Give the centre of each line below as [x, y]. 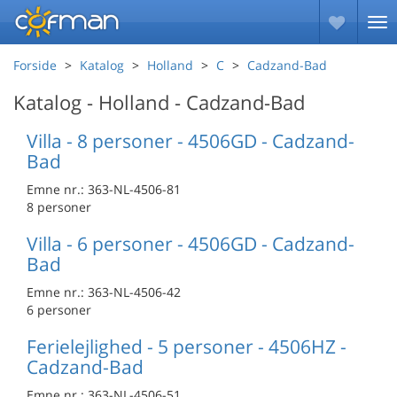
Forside [35, 65]
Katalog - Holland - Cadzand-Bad [159, 102]
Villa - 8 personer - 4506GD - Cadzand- [191, 141]
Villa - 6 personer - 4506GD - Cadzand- [191, 244]
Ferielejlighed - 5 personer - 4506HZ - [187, 346]
